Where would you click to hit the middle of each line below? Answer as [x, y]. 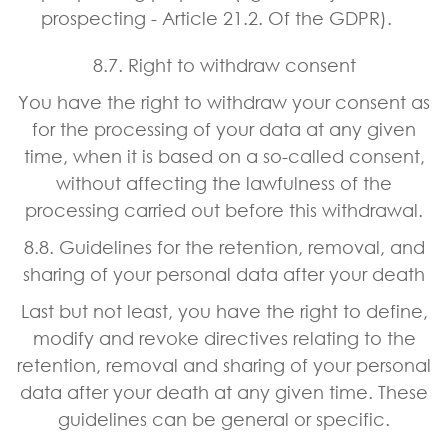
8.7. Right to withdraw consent [224, 64]
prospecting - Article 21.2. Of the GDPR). [216, 17]
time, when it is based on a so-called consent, [224, 155]
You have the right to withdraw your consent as [224, 101]
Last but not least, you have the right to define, [224, 310]
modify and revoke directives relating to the [224, 337]
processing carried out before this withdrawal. [224, 209]
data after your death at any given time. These [224, 391]
